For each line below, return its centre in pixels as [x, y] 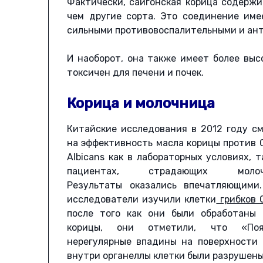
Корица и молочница [141, 104]
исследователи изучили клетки [142, 200]
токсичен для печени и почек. [136, 73]
